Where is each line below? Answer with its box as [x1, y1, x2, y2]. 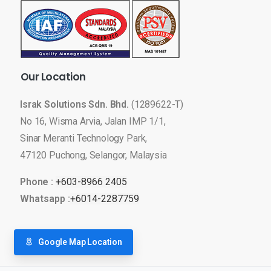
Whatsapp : [20, 192, 70, 204]
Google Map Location [38, 237, 122, 247]
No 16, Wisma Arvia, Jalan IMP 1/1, [20, 115, 166, 127]
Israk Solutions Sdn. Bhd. [20, 98, 131, 110]
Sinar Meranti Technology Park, [20, 132, 148, 144]
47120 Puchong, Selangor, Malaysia [20, 149, 167, 161]
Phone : [20, 175, 56, 188]
